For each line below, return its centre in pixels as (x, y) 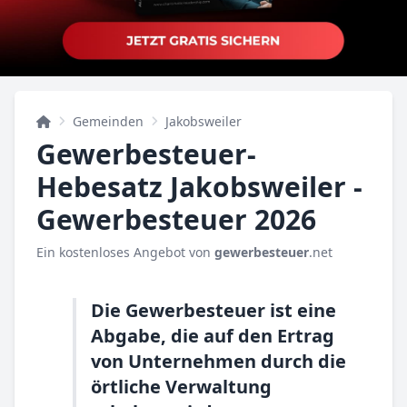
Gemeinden (108, 121)
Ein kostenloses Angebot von (125, 252)
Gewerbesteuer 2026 (176, 219)
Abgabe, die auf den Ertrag (213, 336)
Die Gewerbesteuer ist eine (213, 310)
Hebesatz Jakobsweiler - (199, 187)
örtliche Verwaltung (181, 387)
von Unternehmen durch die (218, 361)
